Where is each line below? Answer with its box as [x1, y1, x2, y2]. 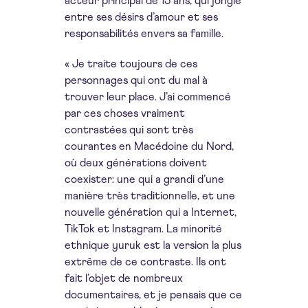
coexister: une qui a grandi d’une [65, 174, 224, 185]
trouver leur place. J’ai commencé [65, 91, 231, 102]
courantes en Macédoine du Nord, [65, 141, 234, 152]
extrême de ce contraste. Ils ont [65, 256, 226, 267]
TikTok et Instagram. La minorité [65, 223, 222, 234]
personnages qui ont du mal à [65, 75, 208, 86]
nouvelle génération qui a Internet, [65, 207, 236, 218]
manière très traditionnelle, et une [65, 190, 235, 201]
